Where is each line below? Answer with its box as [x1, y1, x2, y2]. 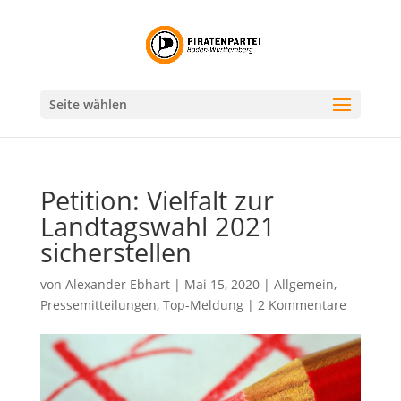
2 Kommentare [257, 296, 346, 313]
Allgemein [273, 276, 334, 293]
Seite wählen [48, 96, 127, 113]
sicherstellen [39, 235, 192, 269]
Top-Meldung [162, 296, 243, 313]
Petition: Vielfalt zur [39, 183, 274, 218]
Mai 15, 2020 [183, 276, 260, 293]
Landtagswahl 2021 [39, 209, 276, 243]
